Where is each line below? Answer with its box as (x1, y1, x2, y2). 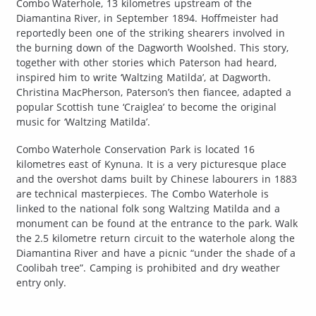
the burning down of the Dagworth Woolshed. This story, (16, 40, 288, 54)
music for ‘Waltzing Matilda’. (16, 114, 151, 128)
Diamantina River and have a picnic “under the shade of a (16, 245, 296, 260)
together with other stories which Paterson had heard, (16, 55, 276, 69)
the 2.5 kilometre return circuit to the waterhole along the (16, 231, 295, 245)
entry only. (16, 275, 67, 289)
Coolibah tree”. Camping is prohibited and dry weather (16, 260, 280, 274)
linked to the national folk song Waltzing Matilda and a (16, 201, 280, 215)
